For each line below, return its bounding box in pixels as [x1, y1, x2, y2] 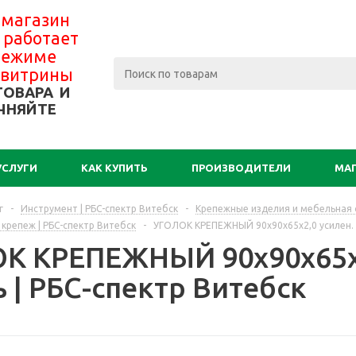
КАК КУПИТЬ [81, 162, 148, 173]
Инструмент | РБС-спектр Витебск [21, 203, 178, 214]
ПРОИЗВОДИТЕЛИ [192, 162, 291, 173]
